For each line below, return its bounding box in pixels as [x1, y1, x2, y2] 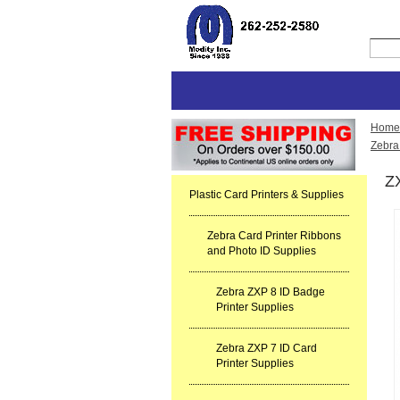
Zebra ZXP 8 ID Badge [216, 286, 325, 298]
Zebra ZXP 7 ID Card [216, 342, 317, 354]
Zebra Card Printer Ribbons [207, 229, 341, 242]
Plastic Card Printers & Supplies [189, 188, 344, 201]
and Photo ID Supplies [207, 245, 316, 257]
